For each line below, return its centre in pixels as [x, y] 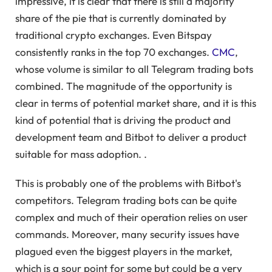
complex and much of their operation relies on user [131, 217]
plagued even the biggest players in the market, [124, 251]
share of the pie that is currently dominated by [121, 18]
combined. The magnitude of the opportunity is [124, 86]
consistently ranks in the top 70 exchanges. [114, 52]
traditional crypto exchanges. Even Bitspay [114, 35]
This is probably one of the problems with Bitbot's [128, 183]
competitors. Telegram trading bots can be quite [126, 200]
